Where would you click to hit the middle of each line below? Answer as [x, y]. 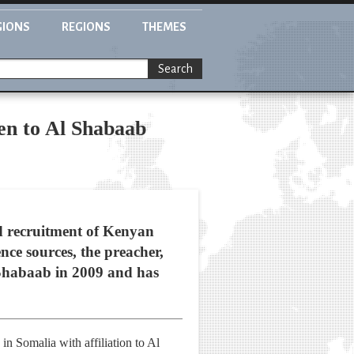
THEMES [164, 27]
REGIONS [86, 27]
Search [175, 69]
